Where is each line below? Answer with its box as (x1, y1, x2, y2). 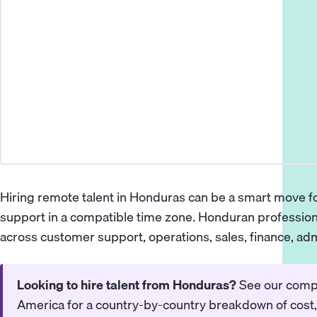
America (17, 294, 65, 316)
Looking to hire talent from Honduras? (17, 275, 237, 296)
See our (236, 275, 287, 296)
